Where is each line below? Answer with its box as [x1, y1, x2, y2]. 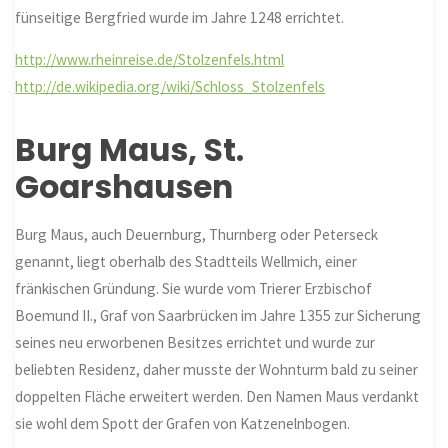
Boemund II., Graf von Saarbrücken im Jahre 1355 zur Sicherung [15, 306, 422, 326]
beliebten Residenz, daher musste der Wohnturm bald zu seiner [15, 360, 419, 380]
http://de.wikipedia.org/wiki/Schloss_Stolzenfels [15, 77, 326, 97]
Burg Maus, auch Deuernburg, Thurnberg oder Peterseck [15, 225, 379, 245]
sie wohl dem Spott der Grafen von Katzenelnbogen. [15, 414, 351, 434]
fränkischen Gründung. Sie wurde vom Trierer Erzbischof [15, 279, 373, 299]
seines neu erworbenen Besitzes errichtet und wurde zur [15, 333, 376, 353]
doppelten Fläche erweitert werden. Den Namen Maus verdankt [15, 387, 420, 407]
